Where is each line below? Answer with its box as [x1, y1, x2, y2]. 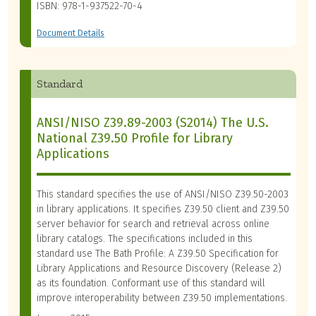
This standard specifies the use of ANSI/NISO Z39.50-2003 [37, 188, 288, 201]
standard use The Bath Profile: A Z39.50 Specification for [37, 248, 279, 260]
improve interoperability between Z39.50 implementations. [37, 292, 287, 305]
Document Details [37, 28, 104, 39]
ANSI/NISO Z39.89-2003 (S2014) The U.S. [37, 115, 269, 131]
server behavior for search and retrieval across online [37, 218, 269, 231]
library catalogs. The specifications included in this [37, 233, 253, 245]
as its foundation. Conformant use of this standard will [37, 277, 265, 290]
